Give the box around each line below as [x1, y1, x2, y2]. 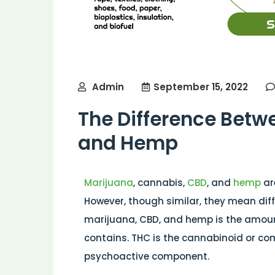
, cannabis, [133, 176, 187, 189]
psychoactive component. [84, 249, 209, 263]
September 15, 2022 [153, 80, 248, 93]
